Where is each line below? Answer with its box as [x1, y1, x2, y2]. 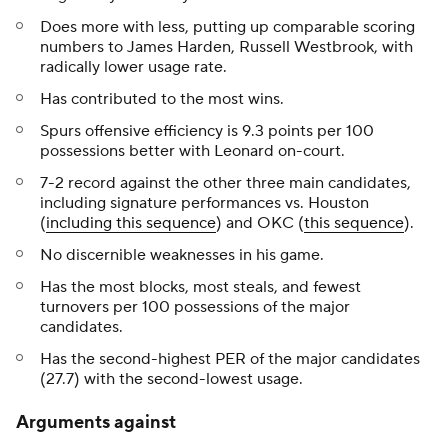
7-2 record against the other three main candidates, [40, 173, 411, 193]
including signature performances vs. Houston [40, 193, 369, 213]
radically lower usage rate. [40, 57, 227, 77]
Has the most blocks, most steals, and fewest [40, 277, 361, 297]
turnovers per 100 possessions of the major [40, 297, 350, 317]
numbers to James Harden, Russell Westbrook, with [40, 37, 413, 57]
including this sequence [46, 213, 216, 233]
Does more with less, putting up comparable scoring [40, 17, 415, 37]
